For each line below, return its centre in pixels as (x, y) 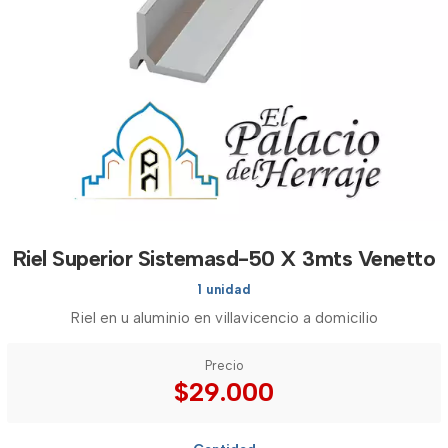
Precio (224, 365)
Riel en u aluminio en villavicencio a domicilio (224, 318)
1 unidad (224, 289)
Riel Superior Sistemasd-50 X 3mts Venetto (224, 258)
